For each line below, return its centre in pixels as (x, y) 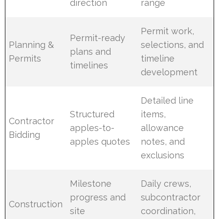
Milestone (91, 183)
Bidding (25, 134)
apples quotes (100, 141)
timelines (89, 65)
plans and (91, 51)
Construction (36, 204)
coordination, (168, 211)
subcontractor (171, 197)
